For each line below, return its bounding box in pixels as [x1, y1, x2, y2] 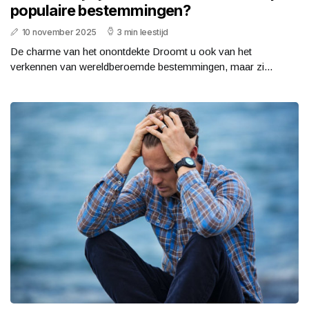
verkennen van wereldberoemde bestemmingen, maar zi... [10, 60, 272, 72]
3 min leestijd [117, 26, 169, 37]
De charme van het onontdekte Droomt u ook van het [10, 45, 252, 57]
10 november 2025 [21, 26, 97, 37]
